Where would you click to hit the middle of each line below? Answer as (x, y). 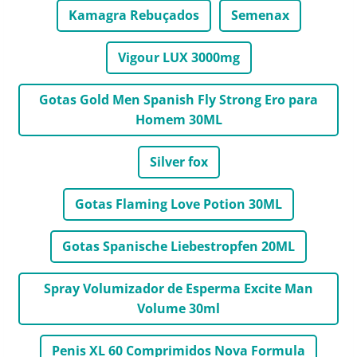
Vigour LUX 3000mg (178, 57)
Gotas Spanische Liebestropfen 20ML (178, 246)
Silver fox (178, 161)
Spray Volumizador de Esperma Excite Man (178, 288)
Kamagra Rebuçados (133, 15)
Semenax (260, 15)
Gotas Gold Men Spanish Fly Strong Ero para (178, 99)
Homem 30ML (178, 119)
